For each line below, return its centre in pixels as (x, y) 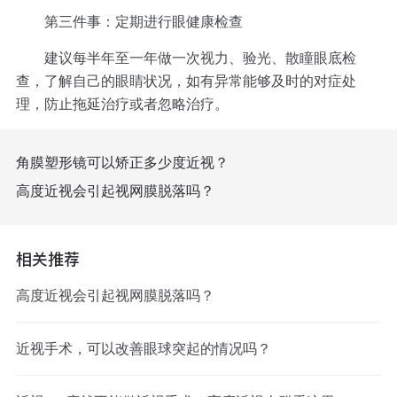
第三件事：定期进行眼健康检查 (129, 22)
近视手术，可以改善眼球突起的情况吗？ (143, 348)
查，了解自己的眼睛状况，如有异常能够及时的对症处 (186, 82)
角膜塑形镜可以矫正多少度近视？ (122, 162)
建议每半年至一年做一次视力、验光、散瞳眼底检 (186, 58)
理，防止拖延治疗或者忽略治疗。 (122, 105)
